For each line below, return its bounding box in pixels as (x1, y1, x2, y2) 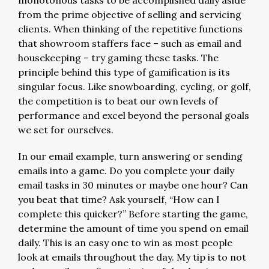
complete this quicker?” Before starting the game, (18, 208, 248, 220)
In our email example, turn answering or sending (18, 150, 243, 162)
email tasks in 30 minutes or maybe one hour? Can (18, 179, 248, 191)
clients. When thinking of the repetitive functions (18, 23, 243, 35)
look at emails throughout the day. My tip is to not (18, 251, 246, 263)
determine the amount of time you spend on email (18, 222, 249, 234)
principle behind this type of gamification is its (18, 66, 230, 78)
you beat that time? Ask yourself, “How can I (18, 193, 220, 205)
